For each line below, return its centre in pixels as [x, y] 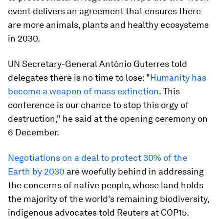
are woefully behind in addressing [134, 171]
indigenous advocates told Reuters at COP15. [99, 212]
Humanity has [178, 77]
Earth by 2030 [36, 171]
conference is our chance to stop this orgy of [98, 105]
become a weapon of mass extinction [83, 91]
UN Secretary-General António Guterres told [98, 64]
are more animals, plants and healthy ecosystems [108, 25]
